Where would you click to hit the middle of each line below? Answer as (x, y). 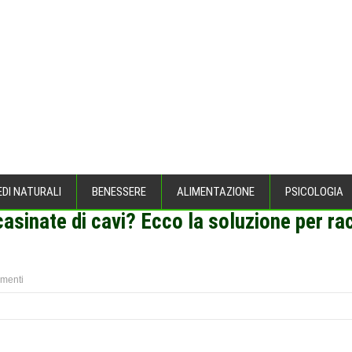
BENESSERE (119, 192)
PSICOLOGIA (314, 192)
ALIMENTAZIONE (216, 192)
